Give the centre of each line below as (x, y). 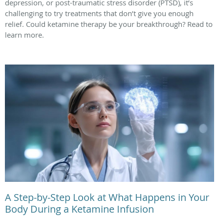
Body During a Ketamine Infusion (79, 209)
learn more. (24, 35)
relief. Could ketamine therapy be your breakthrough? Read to (109, 24)
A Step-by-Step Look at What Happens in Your (107, 197)
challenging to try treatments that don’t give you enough (99, 13)
